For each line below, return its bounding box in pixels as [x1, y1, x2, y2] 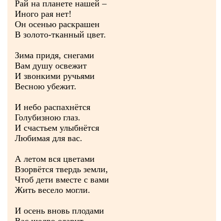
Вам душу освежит [15, 61, 87, 71]
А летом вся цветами [15, 154, 95, 164]
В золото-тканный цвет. [15, 30, 106, 39]
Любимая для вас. [15, 133, 82, 143]
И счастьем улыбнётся [15, 123, 99, 133]
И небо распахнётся [15, 102, 90, 112]
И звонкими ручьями [15, 71, 95, 81]
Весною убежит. [15, 81, 76, 91]
